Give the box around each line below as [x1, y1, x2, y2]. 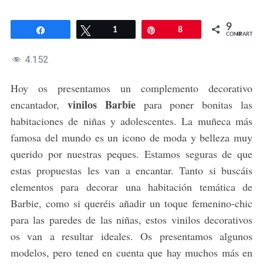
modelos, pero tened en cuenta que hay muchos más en [10, 245, 253, 260]
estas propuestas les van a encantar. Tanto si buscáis [10, 163, 253, 178]
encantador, [10, 97, 68, 112]
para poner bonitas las [135, 97, 253, 112]
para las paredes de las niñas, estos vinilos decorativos [10, 213, 253, 227]
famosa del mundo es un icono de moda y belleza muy [10, 130, 253, 145]
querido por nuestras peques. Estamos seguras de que [10, 147, 253, 161]
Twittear [97, 26, 127, 35]
